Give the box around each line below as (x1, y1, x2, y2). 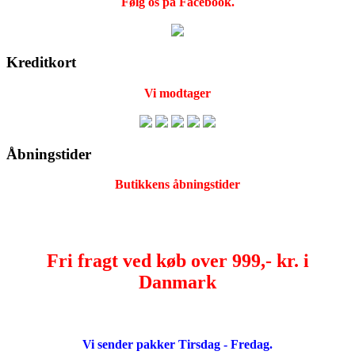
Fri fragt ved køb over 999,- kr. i (46, 250, 309, 272)
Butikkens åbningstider (115, 177, 240, 192)
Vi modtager (144, 86, 211, 100)
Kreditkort (6, 54, 76, 71)
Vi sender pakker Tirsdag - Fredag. (82, 338, 273, 352)
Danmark (139, 272, 216, 293)
